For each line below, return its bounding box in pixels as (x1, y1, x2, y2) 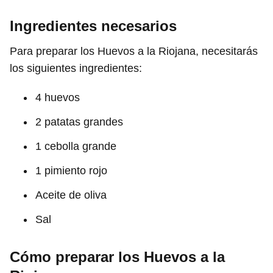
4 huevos (35, 91, 80, 104)
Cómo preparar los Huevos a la (10, 248, 225, 265)
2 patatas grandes (35, 115, 123, 128)
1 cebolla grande (35, 140, 116, 152)
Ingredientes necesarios (10, 17, 177, 34)
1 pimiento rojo (35, 164, 107, 177)
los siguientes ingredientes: (10, 62, 142, 74)
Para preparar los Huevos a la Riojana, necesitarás (10, 44, 258, 57)
